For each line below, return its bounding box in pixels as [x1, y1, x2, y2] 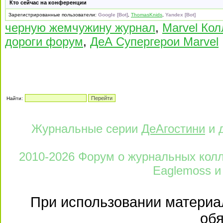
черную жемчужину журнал [5, 21, 155, 34]
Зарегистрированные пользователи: [8, 12, 98, 17]
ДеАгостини [141, 122, 205, 135]
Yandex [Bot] [165, 12, 196, 17]
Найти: [6, 96, 23, 101]
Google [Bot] [98, 12, 128, 17]
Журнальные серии [31, 122, 141, 135]
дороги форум [5, 35, 83, 48]
